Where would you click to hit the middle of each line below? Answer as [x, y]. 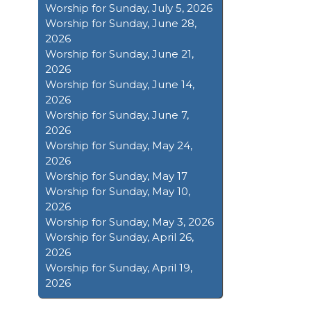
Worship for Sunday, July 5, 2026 [129, 8]
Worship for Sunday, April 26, [119, 237]
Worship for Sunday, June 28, [121, 24]
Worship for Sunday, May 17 [116, 176]
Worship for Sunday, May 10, [118, 192]
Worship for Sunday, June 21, [119, 54]
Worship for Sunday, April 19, [119, 268]
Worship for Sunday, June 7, [117, 115]
